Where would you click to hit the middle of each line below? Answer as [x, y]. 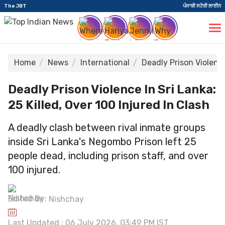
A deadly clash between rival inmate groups [107, 128]
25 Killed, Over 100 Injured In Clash [109, 105]
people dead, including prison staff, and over [108, 156]
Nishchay [66, 199]
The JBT [15, 6]
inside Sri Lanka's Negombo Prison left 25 [102, 142]
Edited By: [28, 199]
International [105, 63]
